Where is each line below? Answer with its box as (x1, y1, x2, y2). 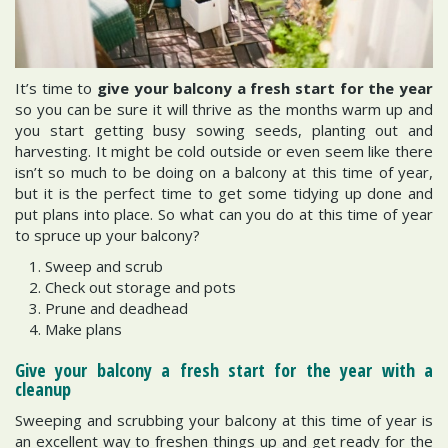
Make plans (45, 319, 126, 340)
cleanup (15, 377, 76, 402)
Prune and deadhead (45, 298, 188, 319)
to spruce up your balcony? (15, 224, 204, 245)
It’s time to (15, 77, 97, 98)
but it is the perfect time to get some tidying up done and (15, 182, 433, 203)
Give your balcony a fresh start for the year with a (15, 358, 433, 383)
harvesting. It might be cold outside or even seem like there (15, 140, 433, 161)
